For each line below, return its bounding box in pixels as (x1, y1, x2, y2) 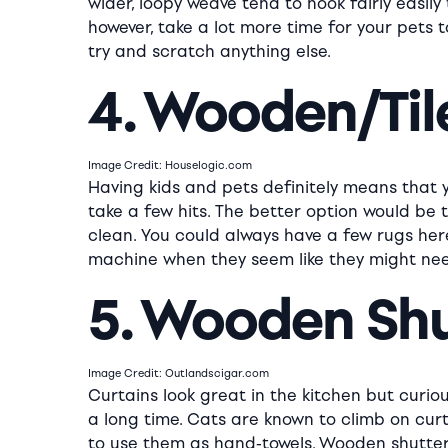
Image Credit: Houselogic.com (88, 159, 252, 172)
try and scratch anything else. (88, 42, 331, 61)
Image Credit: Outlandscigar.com (88, 367, 269, 380)
